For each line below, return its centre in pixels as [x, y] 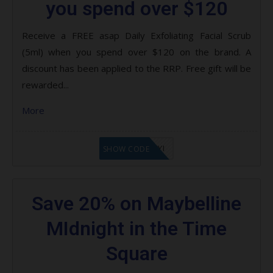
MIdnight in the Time [136, 228]
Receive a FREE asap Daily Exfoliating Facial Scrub [136, 35]
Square [136, 253]
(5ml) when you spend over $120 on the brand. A [136, 51]
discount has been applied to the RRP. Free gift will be [136, 68]
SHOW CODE [126, 149]
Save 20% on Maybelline [136, 203]
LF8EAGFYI [144, 148]
